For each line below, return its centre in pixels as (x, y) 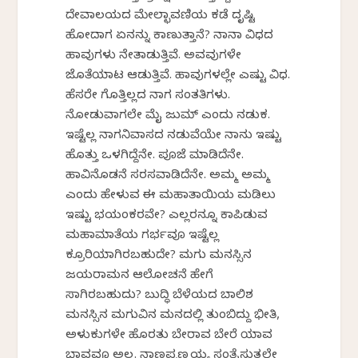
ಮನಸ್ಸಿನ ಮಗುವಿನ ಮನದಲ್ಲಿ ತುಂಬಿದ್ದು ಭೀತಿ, (173, 317)
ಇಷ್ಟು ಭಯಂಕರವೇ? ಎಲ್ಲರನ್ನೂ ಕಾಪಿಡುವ (167, 217)
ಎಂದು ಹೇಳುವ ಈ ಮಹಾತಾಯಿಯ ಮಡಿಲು (171, 197)
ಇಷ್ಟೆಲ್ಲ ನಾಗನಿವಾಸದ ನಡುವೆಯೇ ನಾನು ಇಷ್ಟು (174, 137)
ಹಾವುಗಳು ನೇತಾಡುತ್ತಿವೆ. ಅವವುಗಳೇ (154, 57)
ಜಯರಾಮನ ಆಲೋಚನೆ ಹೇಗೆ (140, 277)
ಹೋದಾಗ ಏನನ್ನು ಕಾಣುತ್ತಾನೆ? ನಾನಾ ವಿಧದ (170, 37)
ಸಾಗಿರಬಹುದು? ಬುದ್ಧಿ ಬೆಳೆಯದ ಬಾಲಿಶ (160, 297)
